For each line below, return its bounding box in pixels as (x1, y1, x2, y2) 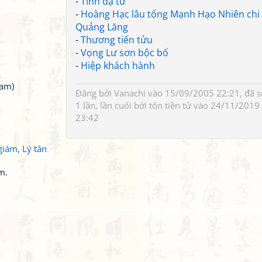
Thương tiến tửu (81, 33, 153, 46)
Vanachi (114, 87, 146, 99)
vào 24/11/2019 (191, 99, 260, 111)
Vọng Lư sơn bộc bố (81, 46, 168, 59)
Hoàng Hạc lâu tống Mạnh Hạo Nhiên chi (81, 8, 260, 20)
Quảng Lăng (75, 20, 128, 33)
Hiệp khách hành (81, 59, 155, 72)
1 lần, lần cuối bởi (75, 99, 149, 111)
